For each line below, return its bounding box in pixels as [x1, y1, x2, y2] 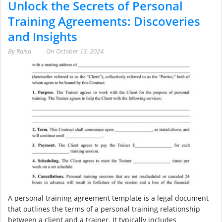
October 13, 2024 [56, 46, 104, 55]
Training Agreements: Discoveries [8, 12, 200, 29]
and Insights [8, 28, 77, 45]
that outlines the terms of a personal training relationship [8, 204, 200, 214]
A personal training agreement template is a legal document [8, 193, 209, 203]
